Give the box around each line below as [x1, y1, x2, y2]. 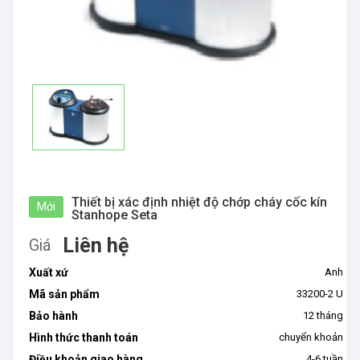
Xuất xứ [29, 266, 68, 279]
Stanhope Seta [72, 207, 157, 223]
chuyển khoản [279, 331, 343, 343]
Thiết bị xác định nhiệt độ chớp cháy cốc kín [72, 194, 327, 210]
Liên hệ [63, 234, 129, 257]
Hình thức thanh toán [29, 331, 138, 344]
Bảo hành [29, 309, 78, 322]
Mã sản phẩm [29, 288, 100, 301]
